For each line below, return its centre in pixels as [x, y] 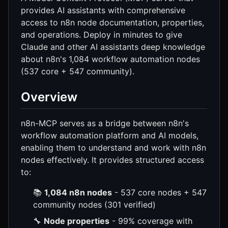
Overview [49, 97]
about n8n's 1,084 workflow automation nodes [110, 59]
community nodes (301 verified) [94, 204]
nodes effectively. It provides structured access [112, 160]
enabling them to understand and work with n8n [113, 147]
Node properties [77, 221]
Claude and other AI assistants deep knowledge [113, 47]
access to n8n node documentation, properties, [112, 22]
